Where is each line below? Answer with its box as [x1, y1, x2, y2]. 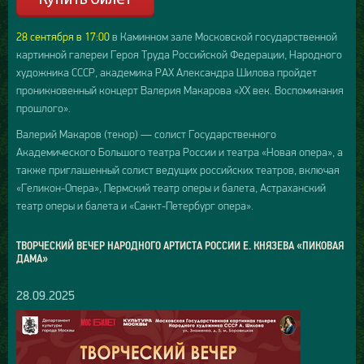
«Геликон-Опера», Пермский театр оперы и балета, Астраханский [16, 180, 326, 194]
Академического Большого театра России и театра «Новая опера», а [16, 145, 343, 158]
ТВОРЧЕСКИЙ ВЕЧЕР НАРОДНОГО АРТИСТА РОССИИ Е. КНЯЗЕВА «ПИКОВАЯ [16, 238, 344, 252]
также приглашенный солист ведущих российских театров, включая [16, 162, 340, 176]
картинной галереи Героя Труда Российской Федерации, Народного [16, 47, 342, 61]
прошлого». [16, 101, 71, 115]
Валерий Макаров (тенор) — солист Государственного [16, 127, 276, 141]
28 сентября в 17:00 [16, 29, 110, 43]
